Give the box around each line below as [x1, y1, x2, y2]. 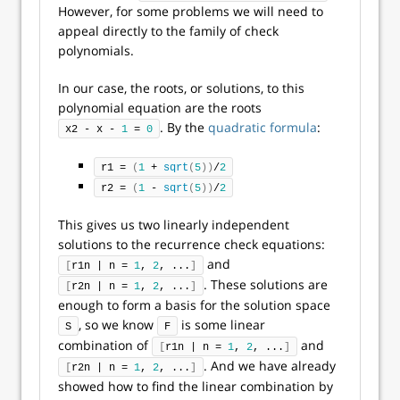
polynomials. [58, 42, 134, 59]
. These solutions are [204, 276, 328, 293]
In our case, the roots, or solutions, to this [58, 79, 304, 96]
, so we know [79, 316, 157, 333]
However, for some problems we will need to [58, 3, 323, 20]
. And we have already [204, 357, 336, 374]
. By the [160, 119, 208, 136]
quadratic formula [208, 119, 317, 136]
